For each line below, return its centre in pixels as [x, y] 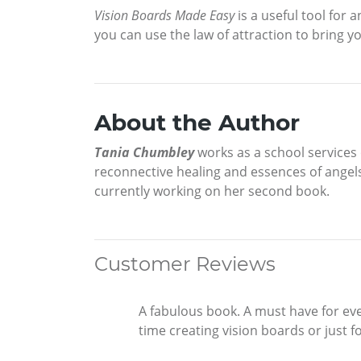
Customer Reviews [185, 264]
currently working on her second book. [212, 191]
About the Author [197, 123]
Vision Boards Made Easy [164, 16]
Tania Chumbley [144, 153]
